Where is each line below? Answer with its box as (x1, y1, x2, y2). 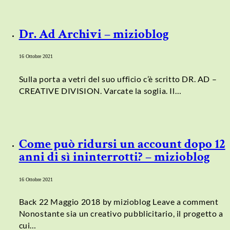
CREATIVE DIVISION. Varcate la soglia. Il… (18, 85, 182, 95)
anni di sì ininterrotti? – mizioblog (18, 148, 210, 166)
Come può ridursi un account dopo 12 (18, 136, 225, 153)
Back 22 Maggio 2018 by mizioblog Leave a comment (18, 197, 219, 207)
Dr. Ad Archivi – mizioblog (18, 25, 169, 43)
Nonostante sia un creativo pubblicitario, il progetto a (18, 208, 223, 219)
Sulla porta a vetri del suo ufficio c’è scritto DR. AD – (18, 73, 217, 84)
